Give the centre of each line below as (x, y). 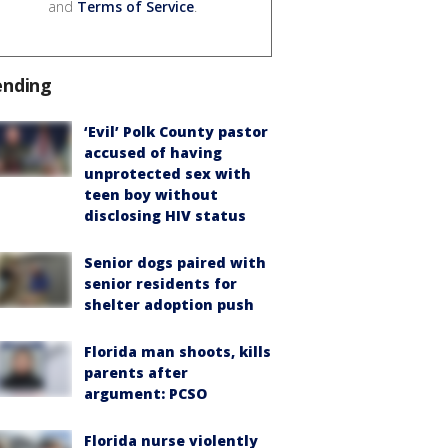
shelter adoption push (169, 304)
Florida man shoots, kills (177, 351)
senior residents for (160, 283)
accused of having (153, 152)
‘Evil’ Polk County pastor (176, 131)
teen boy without (151, 194)
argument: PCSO (145, 393)
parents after (136, 372)
